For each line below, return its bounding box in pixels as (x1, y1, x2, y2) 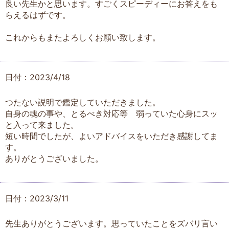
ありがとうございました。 (5, 153, 103, 164)
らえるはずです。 (5, 10, 71, 20)
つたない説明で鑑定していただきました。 (5, 97, 161, 107)
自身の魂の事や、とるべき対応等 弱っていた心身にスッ (5, 108, 218, 119)
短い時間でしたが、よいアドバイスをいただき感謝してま (5, 131, 218, 141)
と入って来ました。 (5, 120, 79, 130)
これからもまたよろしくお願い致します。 (5, 32, 161, 43)
